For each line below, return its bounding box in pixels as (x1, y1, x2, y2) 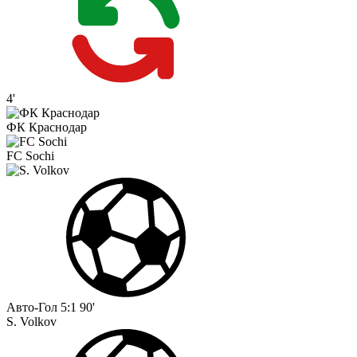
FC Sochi (6, 149, 54, 163)
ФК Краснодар (6, 120, 87, 135)
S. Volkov (6, 315, 57, 329)
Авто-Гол (6, 300, 57, 315)
